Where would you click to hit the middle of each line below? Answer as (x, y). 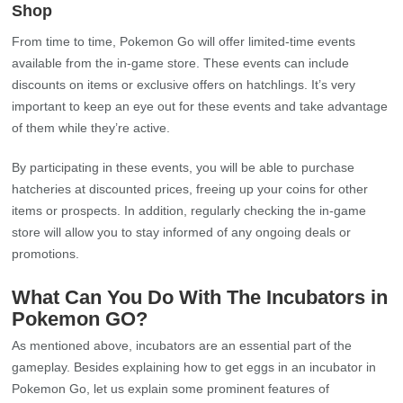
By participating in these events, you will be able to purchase (184, 167)
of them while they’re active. (91, 127)
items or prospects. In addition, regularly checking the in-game (189, 210)
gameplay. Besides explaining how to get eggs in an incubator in (194, 367)
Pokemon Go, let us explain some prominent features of (171, 388)
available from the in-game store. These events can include (181, 63)
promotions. (46, 253)
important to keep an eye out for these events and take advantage (200, 106)
